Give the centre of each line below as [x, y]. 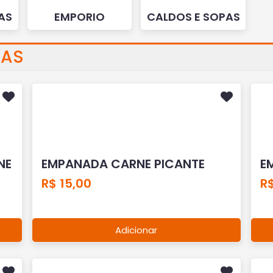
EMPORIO [80, 17]
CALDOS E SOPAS [193, 17]
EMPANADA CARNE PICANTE [123, 164]
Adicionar [136, 230]
